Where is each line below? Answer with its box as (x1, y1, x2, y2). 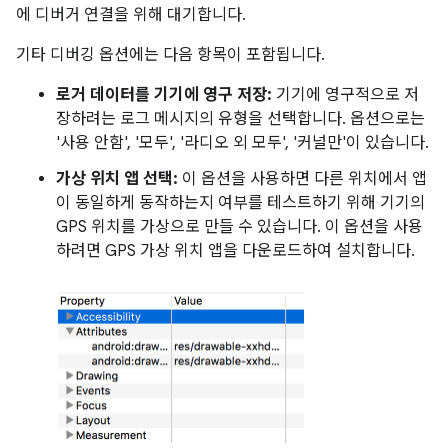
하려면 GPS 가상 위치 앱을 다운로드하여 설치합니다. (56, 240, 415, 261)
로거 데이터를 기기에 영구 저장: (56, 84, 272, 105)
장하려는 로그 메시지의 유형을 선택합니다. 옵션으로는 (56, 108, 425, 129)
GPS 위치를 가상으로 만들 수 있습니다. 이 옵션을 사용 (56, 216, 423, 237)
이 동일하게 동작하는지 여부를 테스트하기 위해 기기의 (56, 192, 425, 213)
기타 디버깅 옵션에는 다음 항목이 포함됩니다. (16, 44, 325, 65)
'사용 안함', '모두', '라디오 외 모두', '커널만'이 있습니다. (56, 132, 429, 153)
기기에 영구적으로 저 (272, 84, 419, 105)
